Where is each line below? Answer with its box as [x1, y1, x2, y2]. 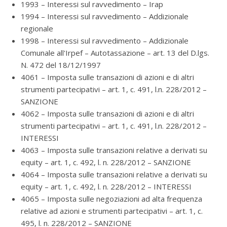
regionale [21, 23, 53, 33]
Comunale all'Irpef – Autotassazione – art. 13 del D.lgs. [21, 48, 209, 58]
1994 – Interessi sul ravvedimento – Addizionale [21, 11, 188, 21]
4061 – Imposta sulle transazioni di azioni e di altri [21, 72, 194, 82]
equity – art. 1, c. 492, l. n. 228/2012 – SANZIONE [21, 157, 191, 167]
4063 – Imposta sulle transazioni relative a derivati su [21, 145, 207, 155]
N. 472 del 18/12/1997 [21, 60, 101, 70]
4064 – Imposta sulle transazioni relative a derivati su [21, 169, 207, 179]
